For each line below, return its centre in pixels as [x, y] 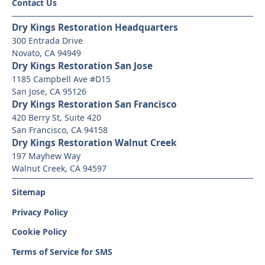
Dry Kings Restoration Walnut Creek [94, 142]
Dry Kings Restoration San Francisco [94, 104]
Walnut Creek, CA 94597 [59, 168]
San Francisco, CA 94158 [59, 130]
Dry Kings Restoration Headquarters [95, 27]
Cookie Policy [39, 232]
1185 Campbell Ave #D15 [61, 79]
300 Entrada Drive [47, 40]
